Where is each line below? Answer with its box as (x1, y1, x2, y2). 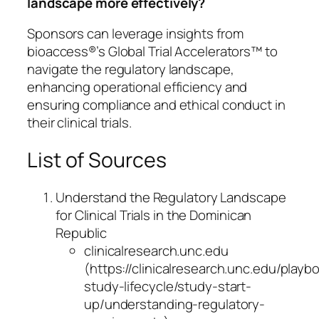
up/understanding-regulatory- (84, 294, 266, 313)
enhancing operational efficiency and (27, 78, 248, 97)
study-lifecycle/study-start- (84, 276, 252, 296)
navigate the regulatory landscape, (27, 60, 234, 79)
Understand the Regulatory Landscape (56, 187, 286, 206)
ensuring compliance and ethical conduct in (27, 95, 286, 115)
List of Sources (27, 146, 167, 174)
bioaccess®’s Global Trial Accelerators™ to (27, 42, 278, 61)
